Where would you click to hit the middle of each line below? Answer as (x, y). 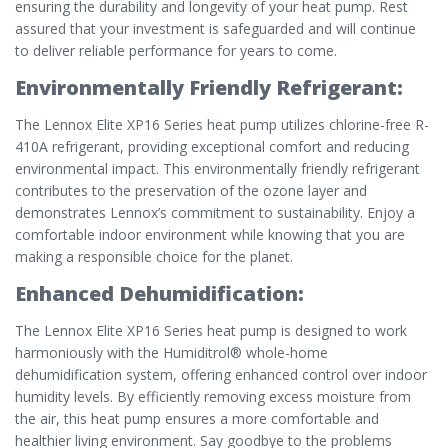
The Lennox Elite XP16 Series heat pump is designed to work (211, 331)
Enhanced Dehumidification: (159, 294)
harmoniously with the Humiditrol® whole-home (171, 353)
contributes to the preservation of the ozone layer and (191, 191)
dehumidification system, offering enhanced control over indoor (221, 375)
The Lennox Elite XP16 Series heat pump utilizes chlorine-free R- (222, 125)
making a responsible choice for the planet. (154, 257)
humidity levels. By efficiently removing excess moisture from (213, 397)
